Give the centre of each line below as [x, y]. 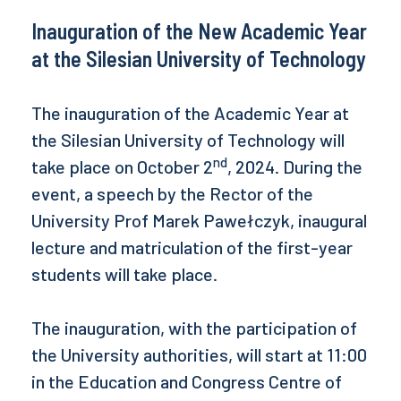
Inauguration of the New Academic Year [199, 31]
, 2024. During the [295, 167]
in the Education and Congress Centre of [187, 382]
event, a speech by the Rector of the [172, 194]
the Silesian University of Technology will [188, 140]
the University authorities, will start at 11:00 [199, 355]
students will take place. [126, 274]
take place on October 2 [122, 167]
